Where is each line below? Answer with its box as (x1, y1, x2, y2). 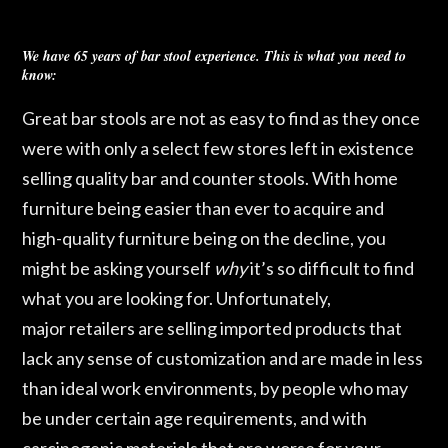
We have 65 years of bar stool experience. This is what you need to (22, 46, 407, 67)
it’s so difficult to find (247, 257, 415, 280)
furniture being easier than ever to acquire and (22, 197, 385, 220)
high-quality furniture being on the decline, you (22, 227, 387, 250)
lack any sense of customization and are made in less (22, 347, 424, 370)
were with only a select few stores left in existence (22, 137, 415, 160)
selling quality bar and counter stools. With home (22, 167, 399, 190)
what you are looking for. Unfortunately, (22, 287, 332, 310)
